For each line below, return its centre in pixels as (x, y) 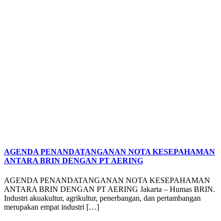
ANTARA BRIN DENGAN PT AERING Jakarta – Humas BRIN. (110, 189)
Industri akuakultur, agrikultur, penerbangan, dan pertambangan (102, 198)
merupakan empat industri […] (52, 207)
